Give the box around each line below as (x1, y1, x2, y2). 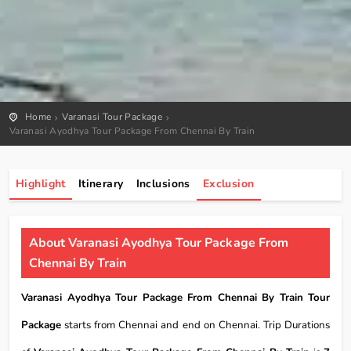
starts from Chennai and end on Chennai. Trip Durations (61, 317, 330, 332)
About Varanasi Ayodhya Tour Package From (29, 233, 288, 251)
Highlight (16, 175, 66, 191)
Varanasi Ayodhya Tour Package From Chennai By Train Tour (21, 290, 330, 305)
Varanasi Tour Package (62, 110, 163, 123)
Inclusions (136, 175, 190, 191)
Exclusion (202, 175, 255, 191)
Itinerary (78, 175, 124, 191)
